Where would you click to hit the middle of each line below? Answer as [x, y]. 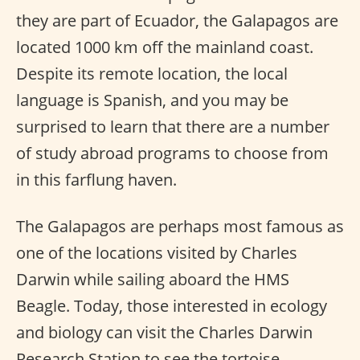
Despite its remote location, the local [152, 74]
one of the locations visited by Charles [157, 253]
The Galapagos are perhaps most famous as [180, 227]
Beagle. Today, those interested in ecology [172, 306]
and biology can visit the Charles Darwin [164, 333]
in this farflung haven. [96, 180]
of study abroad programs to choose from [172, 153]
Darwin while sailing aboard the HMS [153, 280]
